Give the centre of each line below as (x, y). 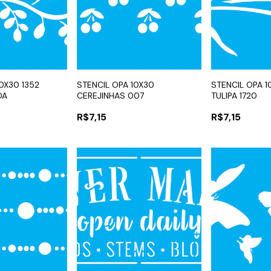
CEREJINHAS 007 (110, 96)
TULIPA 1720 (234, 96)
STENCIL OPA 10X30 (115, 85)
